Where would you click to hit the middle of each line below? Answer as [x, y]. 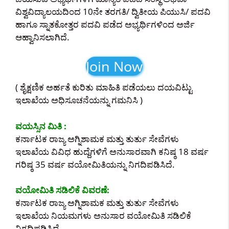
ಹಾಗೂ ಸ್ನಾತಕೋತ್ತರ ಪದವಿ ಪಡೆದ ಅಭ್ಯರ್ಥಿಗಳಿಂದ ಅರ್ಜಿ [105, 24]
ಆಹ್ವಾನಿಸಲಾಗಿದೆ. [42, 37]
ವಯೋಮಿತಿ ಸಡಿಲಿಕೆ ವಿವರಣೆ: [62, 190]
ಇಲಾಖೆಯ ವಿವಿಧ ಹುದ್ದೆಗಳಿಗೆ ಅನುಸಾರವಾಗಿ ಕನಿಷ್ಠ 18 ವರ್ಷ [112, 151]
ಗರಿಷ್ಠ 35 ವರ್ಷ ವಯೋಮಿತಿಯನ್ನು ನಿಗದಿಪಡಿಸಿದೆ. [95, 164]
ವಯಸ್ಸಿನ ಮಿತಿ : [41, 126]
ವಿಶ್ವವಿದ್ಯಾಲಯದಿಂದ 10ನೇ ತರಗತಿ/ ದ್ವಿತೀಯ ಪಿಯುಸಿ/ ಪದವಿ [113, 11]
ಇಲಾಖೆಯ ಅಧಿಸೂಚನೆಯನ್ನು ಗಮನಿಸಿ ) [79, 100]
